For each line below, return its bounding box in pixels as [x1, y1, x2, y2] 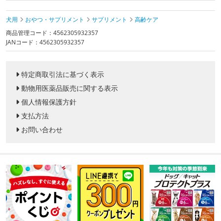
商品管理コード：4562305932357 [6, 29, 98, 37]
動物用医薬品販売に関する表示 [21, 83, 118, 93]
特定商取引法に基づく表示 [21, 70, 104, 79]
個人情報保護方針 [21, 97, 76, 107]
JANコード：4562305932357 [6, 38, 84, 47]
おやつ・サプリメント [25, 15, 84, 24]
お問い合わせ [21, 125, 63, 135]
